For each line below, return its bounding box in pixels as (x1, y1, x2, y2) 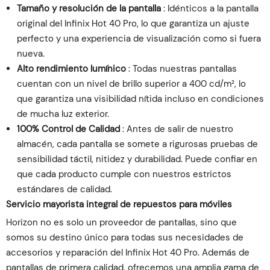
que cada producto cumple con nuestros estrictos (17, 168, 231, 180)
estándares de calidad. (17, 183, 112, 195)
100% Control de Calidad (17, 123, 120, 135)
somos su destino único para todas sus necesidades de (6, 231, 243, 243)
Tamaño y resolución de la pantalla (17, 2, 161, 14)
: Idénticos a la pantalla (161, 2, 259, 14)
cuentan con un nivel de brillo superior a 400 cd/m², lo (17, 78, 246, 90)
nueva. (17, 48, 45, 60)
